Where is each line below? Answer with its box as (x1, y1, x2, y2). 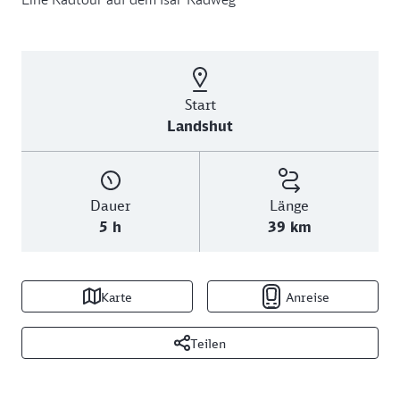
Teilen (190, 335, 226, 351)
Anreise (285, 288, 329, 304)
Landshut (167, 117, 233, 136)
